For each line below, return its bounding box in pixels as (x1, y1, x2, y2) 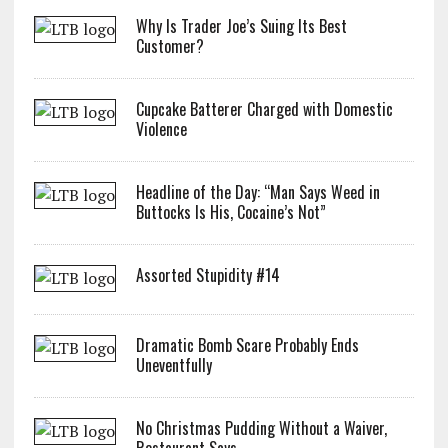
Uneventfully (135, 353, 212, 377)
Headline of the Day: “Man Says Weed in (135, 180, 380, 204)
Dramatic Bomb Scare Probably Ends (135, 333, 359, 357)
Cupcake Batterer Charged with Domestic (135, 97, 393, 121)
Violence (135, 117, 187, 141)
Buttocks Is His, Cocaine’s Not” (135, 200, 326, 224)
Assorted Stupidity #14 (135, 263, 280, 287)
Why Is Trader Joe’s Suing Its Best (135, 14, 347, 38)
